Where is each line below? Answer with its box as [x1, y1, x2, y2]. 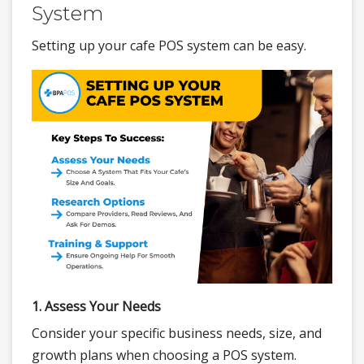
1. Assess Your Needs [32, 297, 161, 315]
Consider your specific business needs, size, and [32, 324, 322, 342]
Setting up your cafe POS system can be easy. [32, 37, 306, 54]
